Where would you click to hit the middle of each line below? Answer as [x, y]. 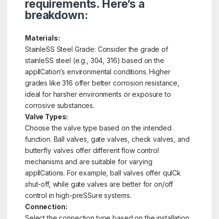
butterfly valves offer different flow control [92, 150]
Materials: [42, 38]
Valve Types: [46, 116]
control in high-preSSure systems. [78, 195]
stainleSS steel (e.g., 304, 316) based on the [94, 60]
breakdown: [56, 15]
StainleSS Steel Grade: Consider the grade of [96, 49]
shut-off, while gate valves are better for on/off [99, 184]
